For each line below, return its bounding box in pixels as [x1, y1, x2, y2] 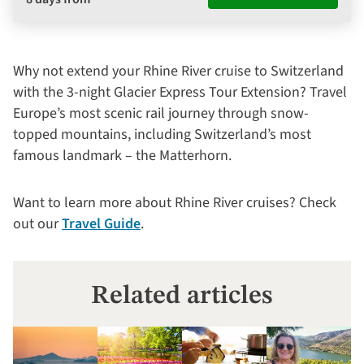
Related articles [91, 284, 273, 310]
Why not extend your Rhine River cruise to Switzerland [13, 61, 344, 82]
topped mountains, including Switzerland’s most [13, 124, 311, 145]
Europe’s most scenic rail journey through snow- [13, 103, 309, 124]
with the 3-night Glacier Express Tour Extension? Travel [13, 82, 347, 103]
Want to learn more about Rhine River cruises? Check [13, 193, 336, 214]
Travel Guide [62, 214, 141, 235]
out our [13, 214, 62, 235]
